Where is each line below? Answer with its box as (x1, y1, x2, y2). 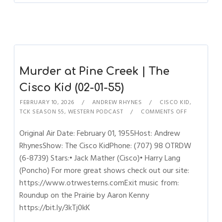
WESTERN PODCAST (67, 107, 123, 116)
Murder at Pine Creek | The (19, 65, 170, 77)
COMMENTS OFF (141, 107, 187, 116)
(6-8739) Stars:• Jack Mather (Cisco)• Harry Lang (19, 152, 181, 165)
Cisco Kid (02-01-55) (19, 82, 124, 94)
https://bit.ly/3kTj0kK (19, 201, 91, 214)
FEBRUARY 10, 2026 (20, 98, 74, 107)
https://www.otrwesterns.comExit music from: (19, 176, 179, 189)
